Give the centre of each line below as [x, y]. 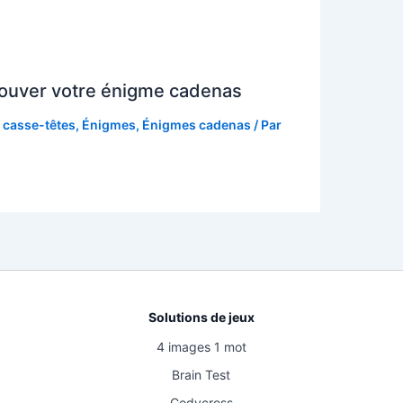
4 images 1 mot [201, 347]
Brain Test [201, 375]
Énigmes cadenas [196, 125]
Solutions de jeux [201, 318]
